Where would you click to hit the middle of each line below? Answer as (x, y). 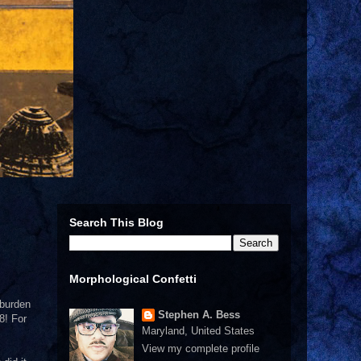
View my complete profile (200, 348)
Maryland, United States (198, 331)
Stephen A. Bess (199, 315)
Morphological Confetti (133, 279)
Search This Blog (116, 222)
